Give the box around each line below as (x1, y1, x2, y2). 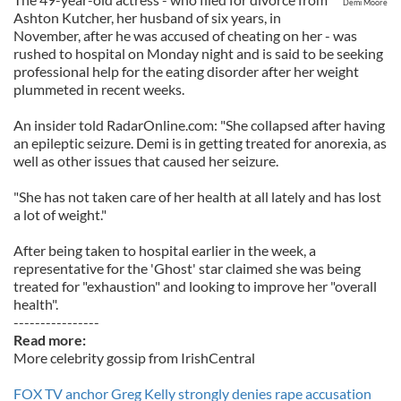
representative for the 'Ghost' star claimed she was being (13, 260, 361, 277)
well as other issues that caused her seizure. (13, 152, 278, 169)
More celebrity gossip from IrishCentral (13, 349, 255, 366)
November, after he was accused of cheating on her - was (13, 27, 357, 44)
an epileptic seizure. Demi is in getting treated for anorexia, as (13, 134, 387, 151)
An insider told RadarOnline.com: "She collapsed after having (13, 116, 385, 133)
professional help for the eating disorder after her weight (13, 63, 359, 80)
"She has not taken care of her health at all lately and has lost (13, 188, 381, 205)
